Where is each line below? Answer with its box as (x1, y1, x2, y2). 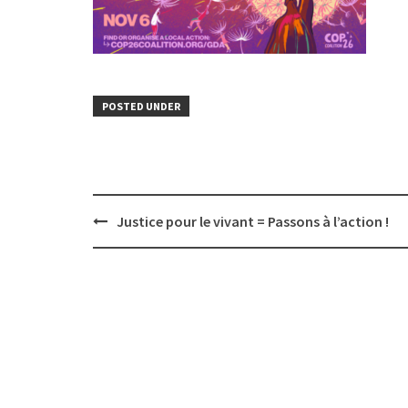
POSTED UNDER (102, 99, 180, 113)
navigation (92, 229, 168, 250)
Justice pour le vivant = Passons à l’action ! (117, 212, 389, 230)
